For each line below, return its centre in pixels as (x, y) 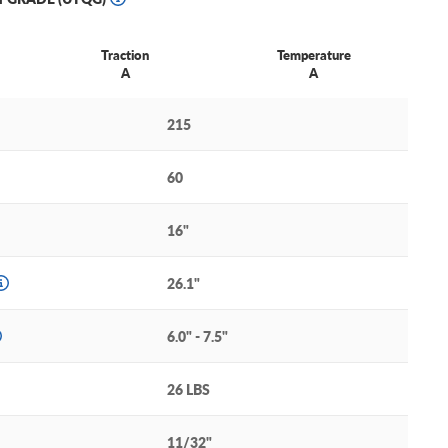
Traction (125, 55)
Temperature (313, 55)
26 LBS (188, 389)
